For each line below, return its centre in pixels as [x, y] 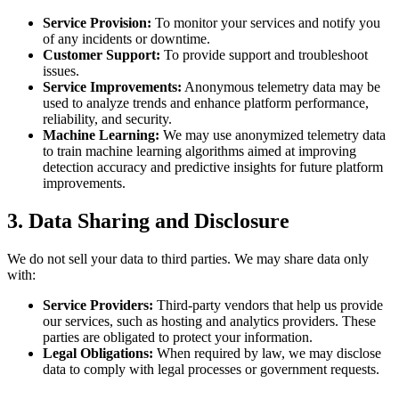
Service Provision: [97, 23]
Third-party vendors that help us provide [268, 305]
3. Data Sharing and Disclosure [148, 221]
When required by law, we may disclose [267, 354]
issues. [61, 71]
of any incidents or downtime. [126, 39]
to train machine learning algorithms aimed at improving [199, 151]
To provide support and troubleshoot [264, 55]
